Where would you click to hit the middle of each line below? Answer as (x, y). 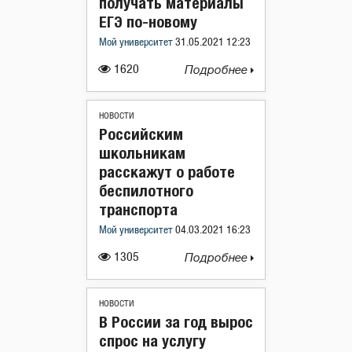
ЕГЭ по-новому (148, 21)
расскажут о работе (167, 171)
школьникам (142, 152)
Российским (141, 134)
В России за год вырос (176, 321)
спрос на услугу (152, 340)
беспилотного (146, 190)
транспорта (138, 209)
